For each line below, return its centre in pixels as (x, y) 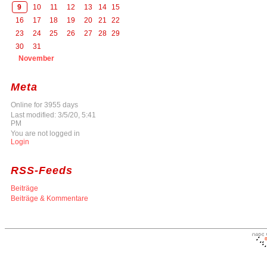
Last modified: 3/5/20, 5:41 (53, 115)
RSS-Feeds (42, 170)
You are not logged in (45, 133)
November (37, 58)
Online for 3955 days (44, 105)
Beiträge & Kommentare (49, 198)
